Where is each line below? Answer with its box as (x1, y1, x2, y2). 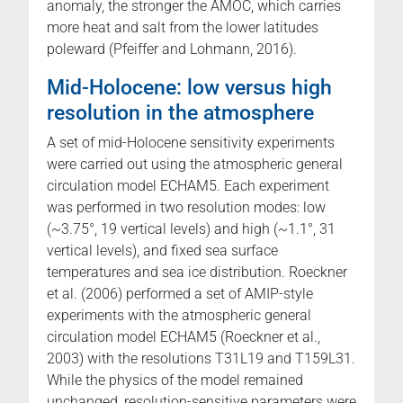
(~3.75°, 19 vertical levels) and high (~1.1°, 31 (47, 219, 336, 237)
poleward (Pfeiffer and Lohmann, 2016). (47, 40, 297, 58)
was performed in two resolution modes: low (47, 198, 326, 216)
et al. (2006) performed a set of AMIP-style (47, 284, 313, 302)
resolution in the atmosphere (47, 99, 314, 125)
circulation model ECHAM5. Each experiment (47, 176, 329, 194)
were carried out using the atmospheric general (47, 155, 343, 173)
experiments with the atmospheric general (47, 306, 311, 324)
